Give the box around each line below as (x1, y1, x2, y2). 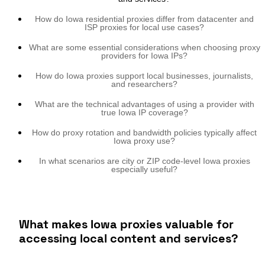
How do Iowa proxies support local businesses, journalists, (35, 70, 253, 80)
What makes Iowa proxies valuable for (19, 216, 234, 232)
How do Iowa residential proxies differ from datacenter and (35, 14, 254, 24)
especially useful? (111, 164, 177, 174)
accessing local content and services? (19, 230, 238, 246)
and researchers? (111, 79, 177, 89)
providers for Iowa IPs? (101, 50, 188, 60)
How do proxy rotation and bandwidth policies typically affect (32, 127, 257, 137)
